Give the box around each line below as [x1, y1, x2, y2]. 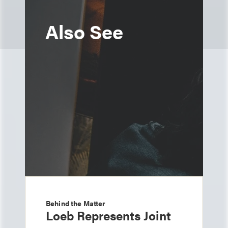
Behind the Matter [46, 198, 106, 208]
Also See [45, 17, 123, 45]
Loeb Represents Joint [46, 207, 171, 224]
